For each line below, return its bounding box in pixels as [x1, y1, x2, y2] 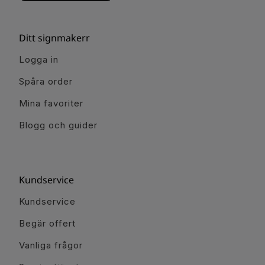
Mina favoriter [19, 97, 83, 109]
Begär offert [19, 217, 76, 229]
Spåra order [19, 75, 73, 87]
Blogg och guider [19, 119, 98, 131]
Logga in [19, 53, 59, 65]
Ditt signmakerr [19, 31, 90, 44]
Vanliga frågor [19, 239, 83, 251]
